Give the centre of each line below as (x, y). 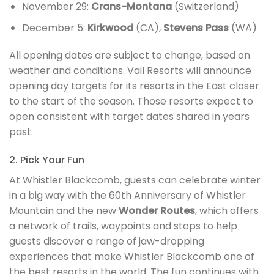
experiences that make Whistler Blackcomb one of (132, 257)
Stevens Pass (196, 28)
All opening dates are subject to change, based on (130, 56)
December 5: (54, 28)
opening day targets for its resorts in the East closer (134, 86)
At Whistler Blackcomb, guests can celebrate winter (135, 180)
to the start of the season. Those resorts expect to (131, 102)
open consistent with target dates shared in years (129, 117)
